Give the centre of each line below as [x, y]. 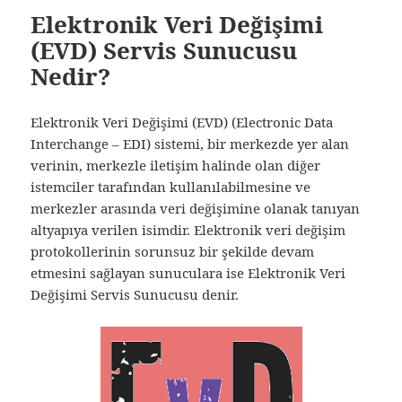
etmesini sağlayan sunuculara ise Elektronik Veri [188, 273]
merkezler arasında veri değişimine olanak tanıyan [196, 209]
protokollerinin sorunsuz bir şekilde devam [173, 252]
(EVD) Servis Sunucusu [164, 51]
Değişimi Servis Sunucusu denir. [135, 295]
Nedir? [71, 77]
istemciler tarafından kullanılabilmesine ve [171, 187]
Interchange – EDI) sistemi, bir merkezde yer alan [190, 144]
